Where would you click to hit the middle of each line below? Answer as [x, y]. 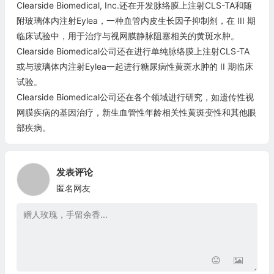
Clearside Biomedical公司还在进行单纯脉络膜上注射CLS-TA [133, 51]
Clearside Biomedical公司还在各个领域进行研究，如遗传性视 [135, 97]
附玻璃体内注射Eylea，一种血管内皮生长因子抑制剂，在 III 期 [136, 21]
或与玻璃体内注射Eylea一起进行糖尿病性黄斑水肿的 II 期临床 [135, 67]
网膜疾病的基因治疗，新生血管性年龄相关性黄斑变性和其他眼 [136, 113]
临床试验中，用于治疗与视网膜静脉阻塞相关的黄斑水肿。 [128, 36]
